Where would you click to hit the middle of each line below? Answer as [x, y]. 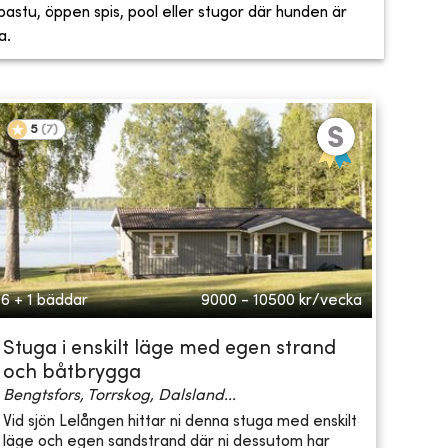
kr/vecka [330, 301]
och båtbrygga [71, 374]
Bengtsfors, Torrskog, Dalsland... [119, 396]
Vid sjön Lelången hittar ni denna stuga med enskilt [179, 421]
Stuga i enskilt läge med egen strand [169, 350]
